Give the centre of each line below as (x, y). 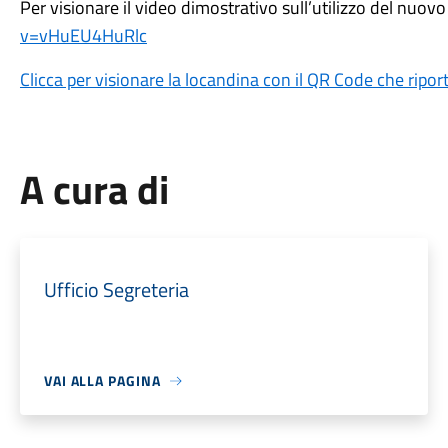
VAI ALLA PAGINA (102, 380)
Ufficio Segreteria (116, 289)
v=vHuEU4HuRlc (83, 35)
